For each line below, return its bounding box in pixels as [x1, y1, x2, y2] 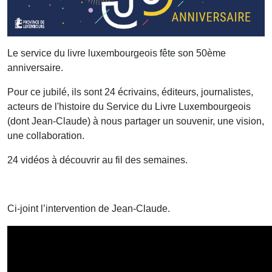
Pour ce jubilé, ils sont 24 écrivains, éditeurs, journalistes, [7, 87, 253, 98]
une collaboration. [7, 131, 84, 141]
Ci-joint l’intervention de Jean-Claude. [7, 203, 170, 214]
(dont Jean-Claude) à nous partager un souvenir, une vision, [7, 116, 264, 127]
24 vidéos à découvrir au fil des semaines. [7, 155, 188, 166]
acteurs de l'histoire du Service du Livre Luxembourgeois [7, 101, 251, 112]
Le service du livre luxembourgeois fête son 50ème [7, 48, 226, 59]
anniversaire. [7, 63, 68, 73]
